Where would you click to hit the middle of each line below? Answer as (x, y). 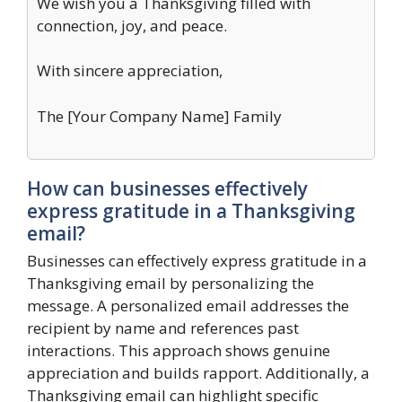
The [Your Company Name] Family (159, 116)
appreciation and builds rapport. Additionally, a (198, 373)
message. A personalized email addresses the (188, 306)
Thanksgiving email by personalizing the (170, 283)
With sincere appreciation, (130, 70)
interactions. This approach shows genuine (179, 350)
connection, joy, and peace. (132, 25)
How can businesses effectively (167, 188)
